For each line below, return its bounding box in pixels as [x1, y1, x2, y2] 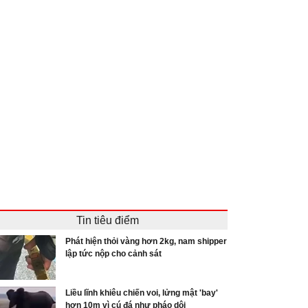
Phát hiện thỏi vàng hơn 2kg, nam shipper [65, 236, 227, 246]
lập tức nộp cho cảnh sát [65, 248, 162, 258]
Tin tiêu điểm [76, 214, 139, 226]
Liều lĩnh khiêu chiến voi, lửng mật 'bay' [65, 287, 218, 298]
